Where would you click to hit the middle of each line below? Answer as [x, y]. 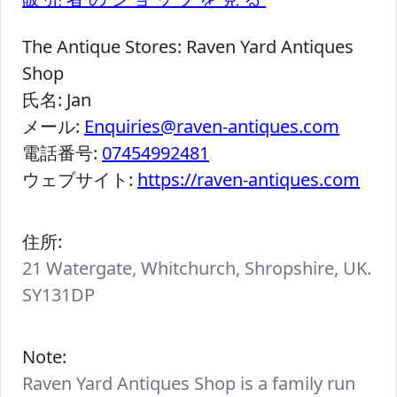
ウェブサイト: [80, 180]
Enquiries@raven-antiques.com [212, 127]
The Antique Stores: [104, 47]
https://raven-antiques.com [249, 180]
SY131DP [58, 295]
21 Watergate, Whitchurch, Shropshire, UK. [197, 269]
